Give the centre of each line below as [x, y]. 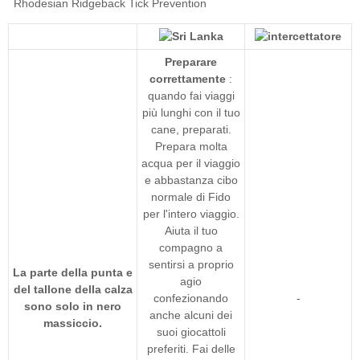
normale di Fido [191, 196]
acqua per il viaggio [191, 163]
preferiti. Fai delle [191, 348]
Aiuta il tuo [191, 230]
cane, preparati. [191, 129]
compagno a [191, 247]
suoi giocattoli [191, 331]
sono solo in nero [73, 306]
